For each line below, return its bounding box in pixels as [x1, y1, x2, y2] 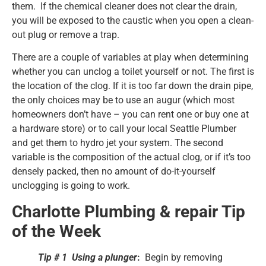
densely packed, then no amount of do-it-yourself [12, 166, 216, 178]
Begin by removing [140, 251, 223, 263]
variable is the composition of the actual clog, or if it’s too [12, 151, 251, 163]
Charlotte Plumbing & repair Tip [12, 201, 245, 221]
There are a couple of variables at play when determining [12, 52, 249, 64]
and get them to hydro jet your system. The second [12, 137, 223, 149]
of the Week [12, 221, 101, 241]
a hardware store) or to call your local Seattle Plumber [12, 123, 236, 135]
